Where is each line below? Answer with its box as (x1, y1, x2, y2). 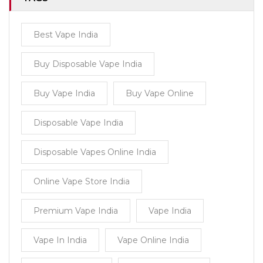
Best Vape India (33, 29, 98, 40)
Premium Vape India (33, 205, 118, 216)
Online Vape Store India (33, 176, 130, 187)
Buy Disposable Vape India (33, 59, 142, 69)
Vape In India (33, 235, 87, 245)
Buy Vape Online (126, 88, 194, 99)
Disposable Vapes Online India (33, 147, 156, 157)
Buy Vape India (33, 88, 95, 99)
